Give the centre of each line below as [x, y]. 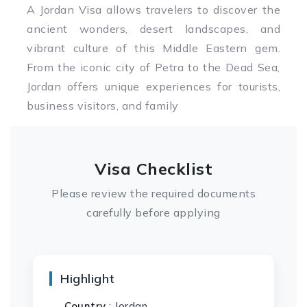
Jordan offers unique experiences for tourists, [153, 86]
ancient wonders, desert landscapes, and [153, 29]
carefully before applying [153, 212]
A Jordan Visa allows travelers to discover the [153, 10]
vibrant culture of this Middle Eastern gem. [153, 48]
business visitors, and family [103, 106]
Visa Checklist [153, 169]
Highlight [88, 279]
